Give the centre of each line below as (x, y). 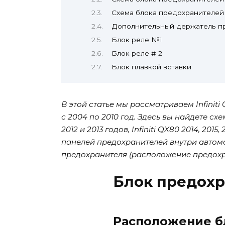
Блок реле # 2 (137, 53)
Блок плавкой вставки (151, 67)
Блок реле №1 (137, 40)
